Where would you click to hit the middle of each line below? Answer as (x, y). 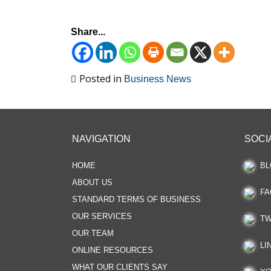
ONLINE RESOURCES (113, 250)
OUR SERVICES (102, 216)
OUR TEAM (93, 233)
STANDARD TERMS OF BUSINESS (136, 199)
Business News (158, 79)
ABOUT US (92, 182)
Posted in (102, 79)
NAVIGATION (101, 139)
